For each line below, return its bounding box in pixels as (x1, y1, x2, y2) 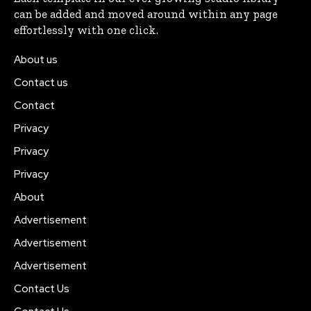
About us (14, 52, 58, 67)
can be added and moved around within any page (14, 6, 278, 21)
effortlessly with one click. (14, 22, 158, 37)
